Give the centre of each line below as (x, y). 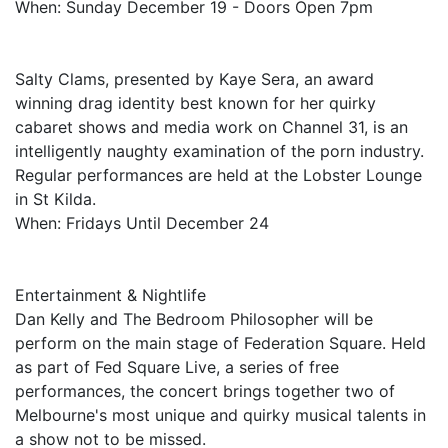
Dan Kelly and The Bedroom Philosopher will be (194, 319)
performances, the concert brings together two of (205, 391)
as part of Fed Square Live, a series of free (177, 367)
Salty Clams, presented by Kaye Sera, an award (194, 79)
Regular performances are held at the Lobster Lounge (218, 175)
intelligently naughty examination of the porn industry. (219, 151)
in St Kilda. (55, 199)
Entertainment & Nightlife (110, 295)
